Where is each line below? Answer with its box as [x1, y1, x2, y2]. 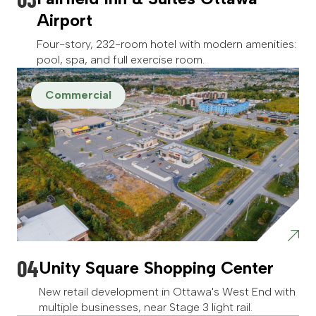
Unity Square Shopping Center [39, 257, 274, 279]
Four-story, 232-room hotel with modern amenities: [37, 37, 296, 51]
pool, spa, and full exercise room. [37, 53, 205, 67]
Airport [37, 10, 92, 31]
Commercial [45, 88, 111, 102]
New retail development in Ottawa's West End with [39, 285, 296, 299]
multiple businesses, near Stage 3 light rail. [39, 300, 253, 315]
